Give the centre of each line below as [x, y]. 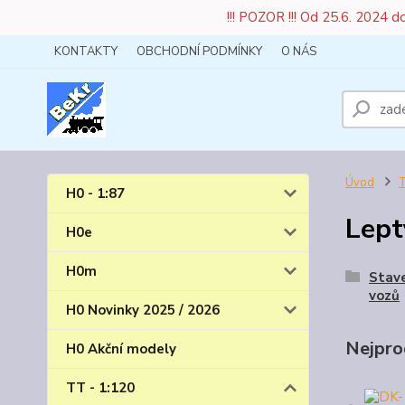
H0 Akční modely [121, 349]
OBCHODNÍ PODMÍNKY [199, 52]
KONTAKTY [86, 52]
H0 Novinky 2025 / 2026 [143, 310]
